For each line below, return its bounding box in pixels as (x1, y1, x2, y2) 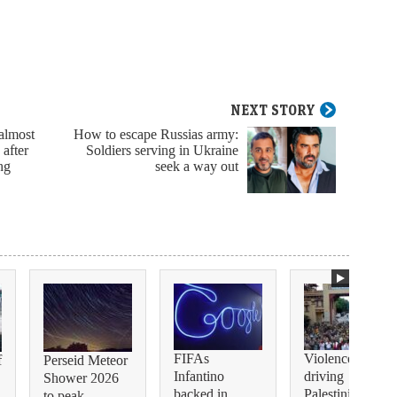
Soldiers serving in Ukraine (86, 141, 238, 160)
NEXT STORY (230, 101, 315, 120)
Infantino (174, 367, 224, 386)
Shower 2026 (43, 368, 119, 387)
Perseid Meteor (43, 350, 128, 370)
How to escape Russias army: (74, 125, 238, 144)
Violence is (304, 349, 366, 369)
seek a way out (155, 157, 238, 176)
